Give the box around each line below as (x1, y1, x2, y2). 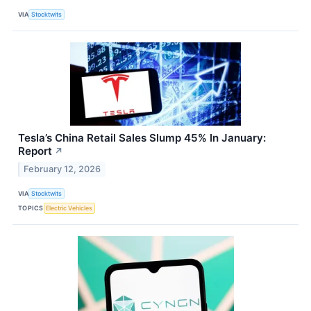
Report (18, 144, 52, 158)
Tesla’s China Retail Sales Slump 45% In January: (18, 131, 266, 145)
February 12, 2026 (24, 164, 101, 175)
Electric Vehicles (46, 203, 93, 212)
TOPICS (18, 203, 44, 212)
